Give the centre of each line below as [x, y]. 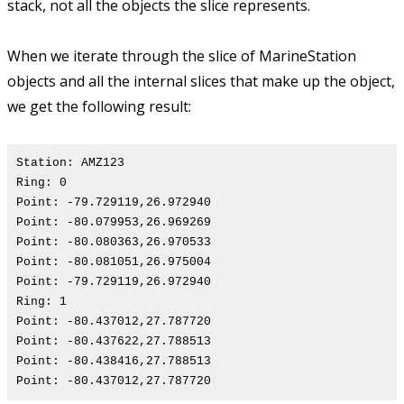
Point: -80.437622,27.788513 [114, 342]
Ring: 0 [41, 183]
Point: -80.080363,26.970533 [114, 243]
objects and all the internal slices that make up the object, [201, 82]
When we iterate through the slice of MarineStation [182, 56]
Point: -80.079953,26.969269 [114, 223]
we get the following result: [99, 107]
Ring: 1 [41, 302]
